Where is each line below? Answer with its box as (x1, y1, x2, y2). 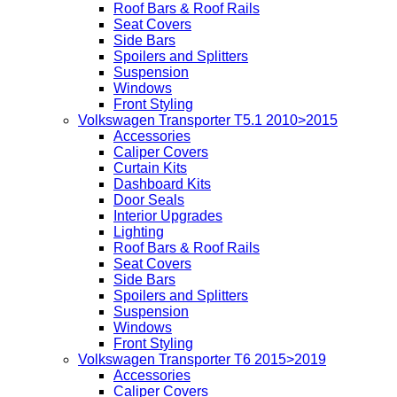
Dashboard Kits (113, 176, 211, 192)
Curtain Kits (113, 160, 187, 176)
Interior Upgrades (113, 208, 222, 224)
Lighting (113, 224, 164, 240)
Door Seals (113, 192, 184, 208)
